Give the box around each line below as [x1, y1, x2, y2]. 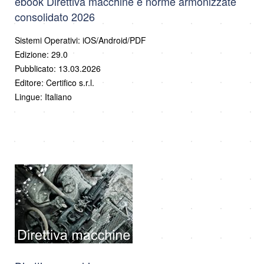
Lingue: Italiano [15, 90, 72, 103]
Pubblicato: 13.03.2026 [15, 62, 101, 74]
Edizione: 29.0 [15, 48, 68, 60]
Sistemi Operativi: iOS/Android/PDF [15, 34, 146, 46]
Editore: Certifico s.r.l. [15, 76, 94, 88]
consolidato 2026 [15, 8, 95, 24]
